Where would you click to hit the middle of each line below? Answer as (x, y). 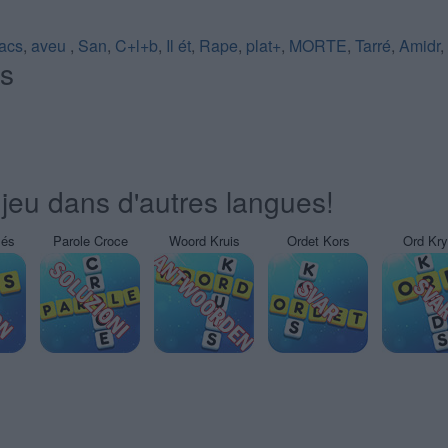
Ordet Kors (318, 240)
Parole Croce (90, 240)
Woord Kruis (204, 240)
